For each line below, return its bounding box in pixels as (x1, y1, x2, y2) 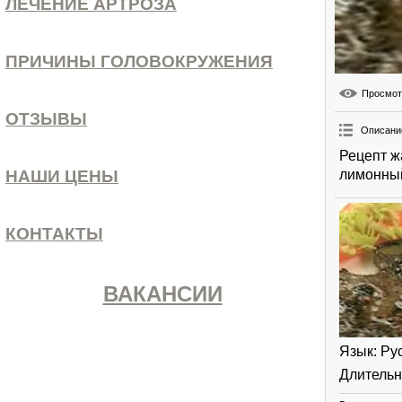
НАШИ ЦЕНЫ (5, 167, 118, 187)
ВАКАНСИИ (102, 282, 223, 307)
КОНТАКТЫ (5, 224, 103, 244)
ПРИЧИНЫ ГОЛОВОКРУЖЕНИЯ (5, 52, 273, 72)
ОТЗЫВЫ (5, 109, 87, 129)
